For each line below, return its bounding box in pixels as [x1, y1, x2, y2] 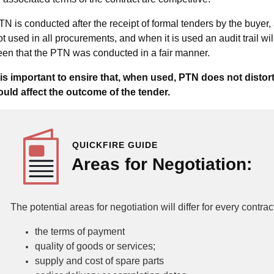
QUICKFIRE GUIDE [72, 140, 158, 150]
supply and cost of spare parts [35, 256, 164, 266]
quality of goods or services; [35, 241, 155, 251]
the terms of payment [35, 226, 125, 237]
